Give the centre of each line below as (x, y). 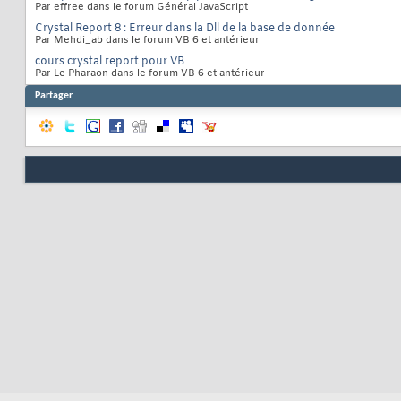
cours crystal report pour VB (110, 62)
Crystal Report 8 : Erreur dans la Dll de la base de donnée (185, 29)
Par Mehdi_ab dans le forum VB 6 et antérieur (147, 41)
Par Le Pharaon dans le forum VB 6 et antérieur (150, 74)
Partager (54, 96)
